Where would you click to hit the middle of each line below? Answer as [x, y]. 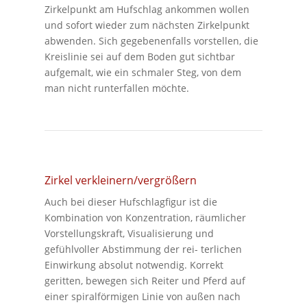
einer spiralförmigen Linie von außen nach [142, 296]
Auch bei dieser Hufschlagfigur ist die [131, 201]
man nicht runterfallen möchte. [116, 88]
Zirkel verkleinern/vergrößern [120, 180]
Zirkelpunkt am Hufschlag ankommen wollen [147, 9]
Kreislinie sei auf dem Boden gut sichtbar [139, 56]
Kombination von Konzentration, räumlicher [145, 217]
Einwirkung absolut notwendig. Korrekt [134, 265]
